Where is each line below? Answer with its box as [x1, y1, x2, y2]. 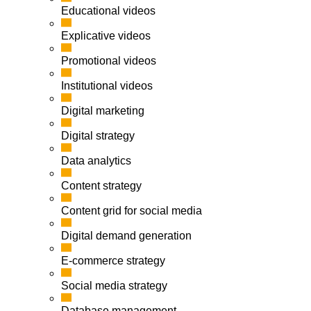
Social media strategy [61, 280, 167, 292]
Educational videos [61, 5, 155, 17]
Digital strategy [61, 130, 135, 142]
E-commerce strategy [61, 255, 165, 267]
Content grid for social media [61, 205, 202, 217]
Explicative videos [61, 30, 151, 42]
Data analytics [61, 155, 131, 167]
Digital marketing [61, 105, 144, 117]
